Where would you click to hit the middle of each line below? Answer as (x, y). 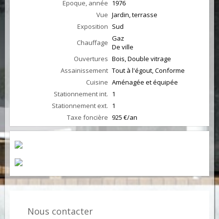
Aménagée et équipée (145, 82)
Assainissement (84, 70)
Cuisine (97, 82)
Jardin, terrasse (135, 15)
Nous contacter (60, 211)
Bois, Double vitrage (142, 59)
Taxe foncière (88, 117)
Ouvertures (91, 59)
